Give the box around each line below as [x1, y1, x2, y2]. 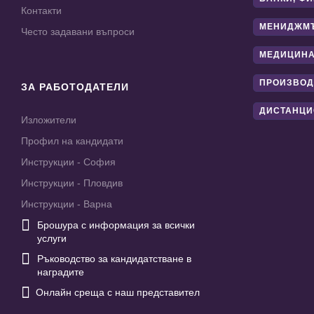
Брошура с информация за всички [37, 219, 195, 231]
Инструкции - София [21, 156, 116, 168]
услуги [37, 233, 67, 245]
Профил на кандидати [21, 135, 123, 147]
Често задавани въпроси [21, 26, 135, 38]
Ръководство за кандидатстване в [37, 253, 191, 265]
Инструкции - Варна [21, 198, 112, 210]
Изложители [21, 114, 76, 126]
